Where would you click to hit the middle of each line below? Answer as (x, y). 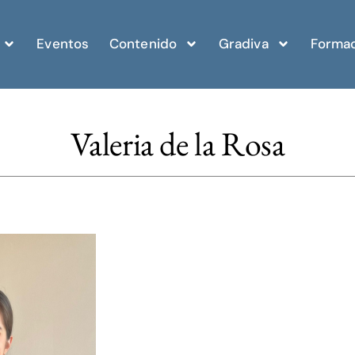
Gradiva (243, 44)
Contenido (143, 44)
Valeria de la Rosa (177, 144)
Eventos (63, 44)
